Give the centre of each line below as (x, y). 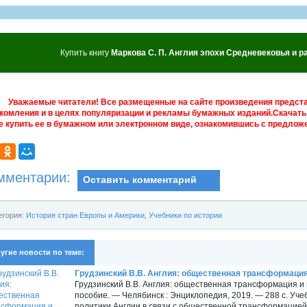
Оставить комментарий (139, 180)
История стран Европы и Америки (85, 215)
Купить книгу (86, 52)
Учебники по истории (185, 215)
